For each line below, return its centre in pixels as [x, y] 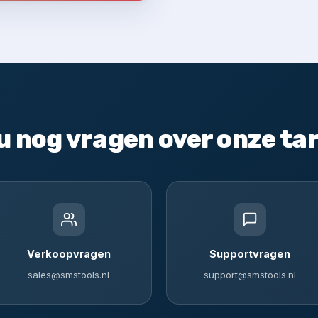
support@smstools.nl [250, 275]
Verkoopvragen [68, 254]
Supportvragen [250, 254]
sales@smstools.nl [68, 275]
